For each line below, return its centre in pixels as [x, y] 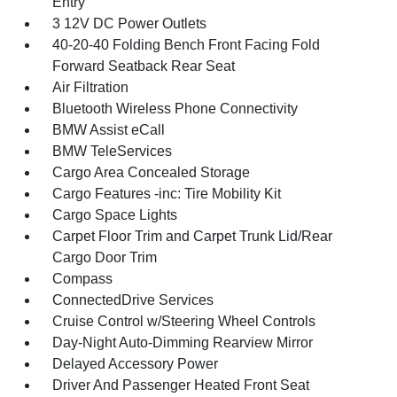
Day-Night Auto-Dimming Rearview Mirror [183, 342]
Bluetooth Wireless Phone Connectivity [175, 108]
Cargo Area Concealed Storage [152, 172]
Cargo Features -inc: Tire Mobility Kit [167, 193]
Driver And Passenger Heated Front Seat [181, 385]
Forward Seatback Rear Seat [144, 66]
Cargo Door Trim [105, 257]
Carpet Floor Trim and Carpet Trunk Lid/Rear [193, 236]
